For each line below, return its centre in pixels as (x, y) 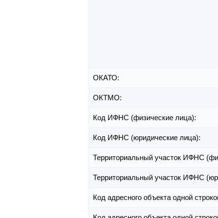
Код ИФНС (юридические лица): (148, 138)
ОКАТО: (107, 78)
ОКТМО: (108, 98)
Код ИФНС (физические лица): (145, 118)
